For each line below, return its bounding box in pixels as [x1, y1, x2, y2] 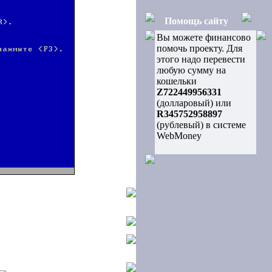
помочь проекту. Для [157, 43, 242, 53]
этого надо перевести [157, 54, 245, 64]
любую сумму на [157, 65, 226, 75]
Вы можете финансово [157, 32, 251, 42]
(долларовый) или [157, 98, 231, 108]
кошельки [157, 76, 197, 86]
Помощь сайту [165, 16, 228, 26]
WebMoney [157, 131, 202, 141]
